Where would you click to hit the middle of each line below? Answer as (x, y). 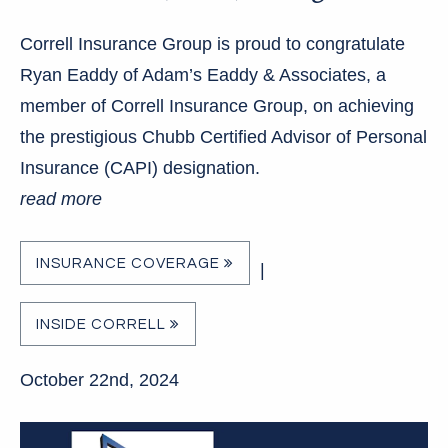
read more (61, 198)
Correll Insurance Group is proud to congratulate (212, 43)
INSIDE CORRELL (103, 325)
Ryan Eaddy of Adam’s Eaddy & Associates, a (203, 74)
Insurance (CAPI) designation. (140, 167)
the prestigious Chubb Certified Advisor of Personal (223, 136)
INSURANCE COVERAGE (130, 264)
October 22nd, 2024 (99, 379)
